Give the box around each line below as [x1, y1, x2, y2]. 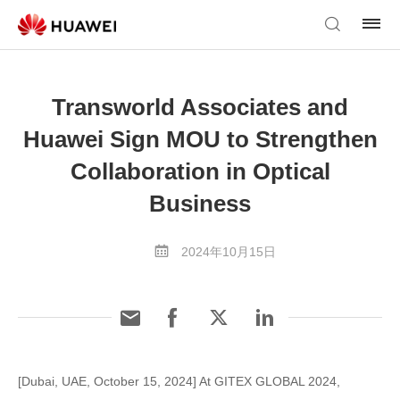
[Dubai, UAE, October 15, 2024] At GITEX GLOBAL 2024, [18, 374, 340, 388]
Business [149, 190, 251, 217]
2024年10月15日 [180, 245, 276, 259]
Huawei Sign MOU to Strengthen [22, 126, 378, 153]
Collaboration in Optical [70, 158, 330, 185]
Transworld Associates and [52, 94, 348, 121]
